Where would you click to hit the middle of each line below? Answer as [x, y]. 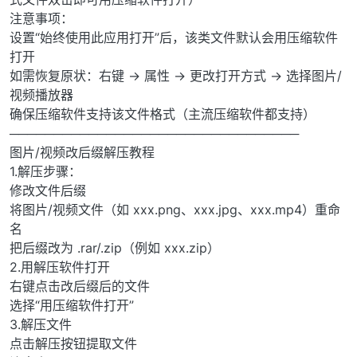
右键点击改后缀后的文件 [80, 286]
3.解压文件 [41, 325]
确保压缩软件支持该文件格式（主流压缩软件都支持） [163, 114]
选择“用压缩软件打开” [72, 306]
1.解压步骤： [45, 172]
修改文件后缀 [48, 191]
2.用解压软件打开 [60, 267]
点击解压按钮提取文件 [73, 344]
